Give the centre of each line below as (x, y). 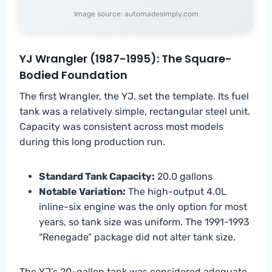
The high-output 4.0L (176, 191)
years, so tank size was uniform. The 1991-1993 (144, 222)
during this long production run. (92, 141)
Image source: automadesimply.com (136, 14)
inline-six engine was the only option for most (143, 206)
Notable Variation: (82, 191)
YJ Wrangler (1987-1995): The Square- (126, 58)
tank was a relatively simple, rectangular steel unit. (135, 111)
